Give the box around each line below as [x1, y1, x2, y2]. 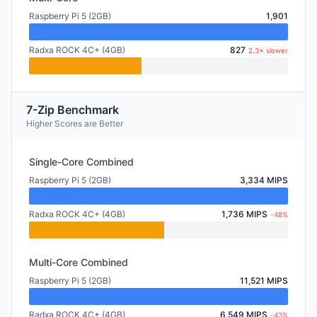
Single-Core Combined [29, 156, 134, 168]
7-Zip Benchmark [26, 103, 119, 117]
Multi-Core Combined [29, 256, 128, 268]
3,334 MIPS [240, 175, 288, 185]
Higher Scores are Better [26, 118, 123, 129]
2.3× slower [248, 46, 288, 54]
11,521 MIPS [240, 275, 288, 286]
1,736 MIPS [221, 209, 267, 219]
